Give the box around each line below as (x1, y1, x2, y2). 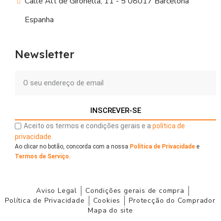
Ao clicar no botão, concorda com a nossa (15, 143, 130, 150)
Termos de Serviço (15, 152, 69, 160)
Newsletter (15, 47, 74, 62)
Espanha (25, 14, 54, 26)
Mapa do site (88, 205, 133, 215)
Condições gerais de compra (85, 185, 184, 195)
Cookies (93, 195, 121, 205)
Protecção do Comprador (129, 195, 216, 205)
